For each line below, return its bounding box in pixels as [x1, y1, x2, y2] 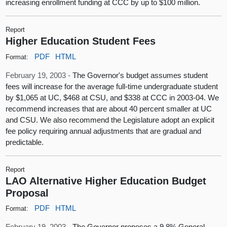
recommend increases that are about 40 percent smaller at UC [6, 104, 212, 113]
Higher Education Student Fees [6, 35, 156, 47]
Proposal [6, 186, 49, 199]
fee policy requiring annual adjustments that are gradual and [6, 126, 202, 135]
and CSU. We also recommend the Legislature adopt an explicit [6, 115, 215, 124]
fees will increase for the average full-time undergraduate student [6, 82, 218, 91]
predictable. [6, 137, 44, 146]
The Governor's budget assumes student [72, 70, 208, 80]
